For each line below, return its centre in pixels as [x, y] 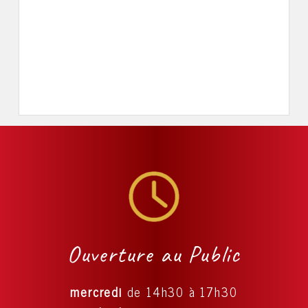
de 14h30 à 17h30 [180, 292]
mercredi [96, 292]
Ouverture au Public [154, 254]
